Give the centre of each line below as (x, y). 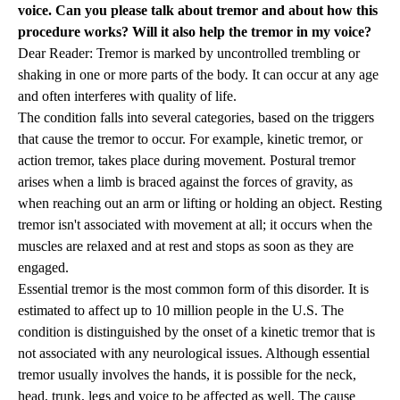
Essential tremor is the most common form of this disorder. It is (193, 289)
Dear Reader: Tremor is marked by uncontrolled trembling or (189, 54)
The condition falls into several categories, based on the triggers (196, 118)
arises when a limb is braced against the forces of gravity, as (185, 182)
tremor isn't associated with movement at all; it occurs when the (195, 225)
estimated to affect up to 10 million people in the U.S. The (181, 311)
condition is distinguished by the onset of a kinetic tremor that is (196, 332)
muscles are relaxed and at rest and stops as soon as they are (186, 246)
